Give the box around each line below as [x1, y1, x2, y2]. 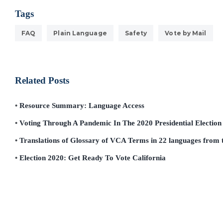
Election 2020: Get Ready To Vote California [19, 153, 166, 162]
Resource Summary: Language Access [19, 101, 144, 110]
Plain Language [53, 29, 107, 37]
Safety [124, 29, 147, 37]
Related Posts [15, 75, 69, 86]
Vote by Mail [165, 29, 207, 37]
